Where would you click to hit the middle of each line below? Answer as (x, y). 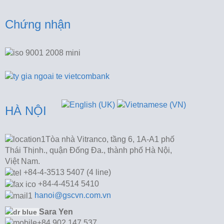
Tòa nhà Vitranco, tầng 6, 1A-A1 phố (110, 139)
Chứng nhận (38, 24)
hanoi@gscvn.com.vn (73, 195)
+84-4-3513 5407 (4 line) (66, 172)
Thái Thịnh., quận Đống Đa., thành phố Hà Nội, (88, 150)
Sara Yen (56, 211)
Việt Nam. (22, 161)
